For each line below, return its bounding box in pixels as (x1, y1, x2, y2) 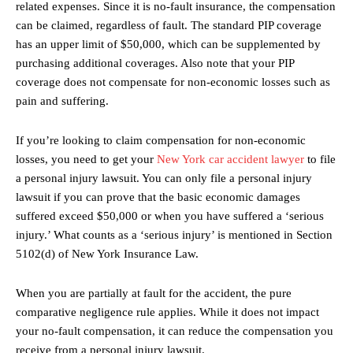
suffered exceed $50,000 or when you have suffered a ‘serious (16, 210, 324, 223)
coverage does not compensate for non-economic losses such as (16, 76, 330, 89)
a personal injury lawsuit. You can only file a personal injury (16, 172, 312, 185)
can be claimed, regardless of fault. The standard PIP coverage (16, 19, 321, 32)
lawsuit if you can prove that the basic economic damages (16, 191, 300, 204)
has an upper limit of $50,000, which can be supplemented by (16, 38, 321, 51)
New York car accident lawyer (157, 153, 304, 166)
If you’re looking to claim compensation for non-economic (16, 134, 306, 147)
